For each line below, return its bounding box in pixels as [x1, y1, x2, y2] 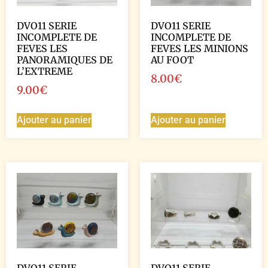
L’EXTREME [17, 65, 72, 77]
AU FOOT [151, 53, 194, 66]
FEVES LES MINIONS [151, 42, 248, 54]
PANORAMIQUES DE [17, 53, 112, 66]
